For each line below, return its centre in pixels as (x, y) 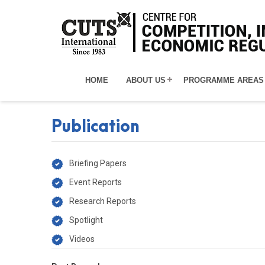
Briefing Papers (98, 163)
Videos (82, 239)
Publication (96, 127)
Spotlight (86, 220)
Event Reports (96, 182)
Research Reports (103, 201)
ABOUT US (146, 80)
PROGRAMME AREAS (224, 80)
